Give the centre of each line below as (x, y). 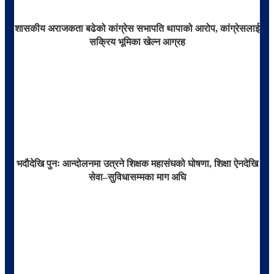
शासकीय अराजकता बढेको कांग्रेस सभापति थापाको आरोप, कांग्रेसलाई (137, 29)
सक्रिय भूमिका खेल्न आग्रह (137, 42)
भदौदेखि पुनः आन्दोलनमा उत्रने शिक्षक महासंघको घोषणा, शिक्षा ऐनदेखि (137, 164)
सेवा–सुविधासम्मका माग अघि (137, 177)
